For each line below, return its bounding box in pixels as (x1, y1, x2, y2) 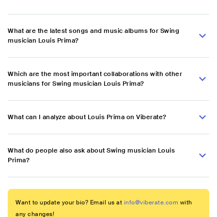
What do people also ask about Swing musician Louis (8, 146, 175, 155)
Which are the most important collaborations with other (8, 70, 182, 78)
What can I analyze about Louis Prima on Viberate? (8, 113, 167, 122)
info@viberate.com (124, 199, 178, 207)
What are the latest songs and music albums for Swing (8, 27, 179, 35)
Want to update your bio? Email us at (15, 199, 122, 207)
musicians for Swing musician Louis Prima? (8, 79, 144, 88)
